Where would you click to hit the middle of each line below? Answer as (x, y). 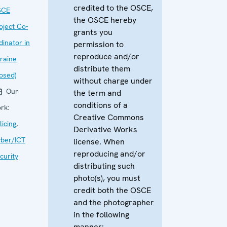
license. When (99, 142)
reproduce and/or (106, 56)
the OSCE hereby (105, 20)
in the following (101, 215)
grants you (93, 32)
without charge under (113, 81)
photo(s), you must (107, 178)
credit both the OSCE (112, 190)
